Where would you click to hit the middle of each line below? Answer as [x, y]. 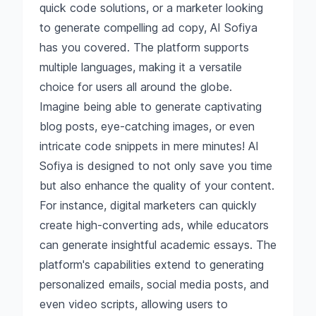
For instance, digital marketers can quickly [148, 205]
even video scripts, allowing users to [134, 304]
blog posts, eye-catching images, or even [147, 126]
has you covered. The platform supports [144, 47]
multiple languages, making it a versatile [141, 67]
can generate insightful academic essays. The [158, 245]
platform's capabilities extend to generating [152, 265]
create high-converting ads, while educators [154, 225]
